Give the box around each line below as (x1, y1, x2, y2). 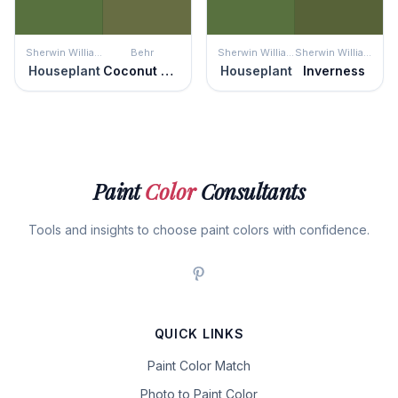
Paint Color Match (147, 358, 251, 373)
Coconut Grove (161, 63, 173, 78)
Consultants (195, 177, 306, 205)
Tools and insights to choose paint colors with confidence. (28, 222, 370, 237)
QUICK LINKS (154, 326, 244, 341)
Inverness (302, 63, 365, 78)
